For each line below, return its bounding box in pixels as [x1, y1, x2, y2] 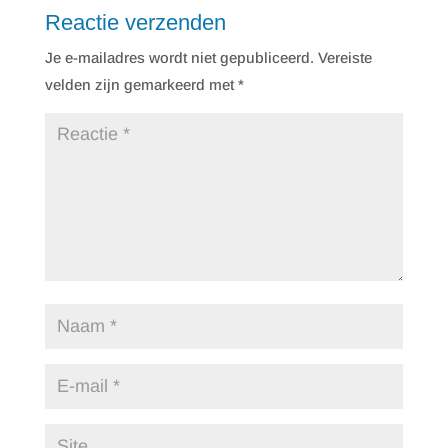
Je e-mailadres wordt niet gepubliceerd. [44, 49, 314, 67]
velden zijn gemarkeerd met [44, 76, 238, 94]
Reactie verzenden [44, 10, 226, 36]
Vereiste [317, 49, 372, 67]
